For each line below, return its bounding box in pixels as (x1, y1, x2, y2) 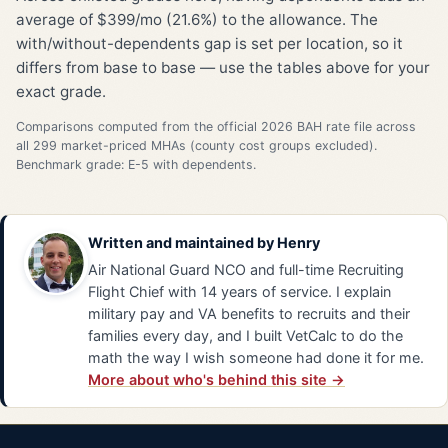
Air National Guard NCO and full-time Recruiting (88, 261, 404, 279)
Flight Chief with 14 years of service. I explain (88, 283, 391, 301)
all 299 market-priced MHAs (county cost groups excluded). (16, 138, 377, 154)
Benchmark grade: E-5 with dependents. (16, 157, 256, 173)
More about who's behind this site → (88, 371, 345, 389)
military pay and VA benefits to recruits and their (88, 305, 410, 323)
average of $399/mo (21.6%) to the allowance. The (16, 9, 378, 29)
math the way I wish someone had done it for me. (88, 349, 424, 367)
